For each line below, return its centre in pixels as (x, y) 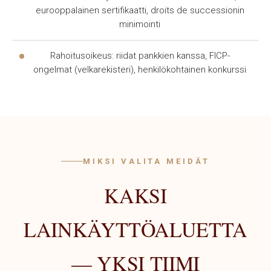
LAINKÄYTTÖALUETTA (135, 229)
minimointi (140, 24)
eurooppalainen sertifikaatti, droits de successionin (140, 10)
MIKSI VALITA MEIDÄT (146, 161)
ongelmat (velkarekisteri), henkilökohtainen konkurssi (140, 70)
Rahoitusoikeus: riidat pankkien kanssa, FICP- (140, 56)
